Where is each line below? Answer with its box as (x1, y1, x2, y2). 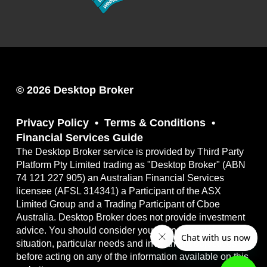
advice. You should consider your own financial (15, 225, 215, 236)
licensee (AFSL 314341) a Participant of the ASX (15, 186, 221, 197)
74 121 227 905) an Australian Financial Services (15, 173, 224, 184)
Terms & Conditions (104, 117, 206, 129)
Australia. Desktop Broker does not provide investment (15, 212, 245, 223)
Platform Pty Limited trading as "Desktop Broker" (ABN (15, 160, 246, 170)
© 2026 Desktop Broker (15, 84, 133, 97)
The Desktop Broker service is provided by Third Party (15, 147, 244, 157)
